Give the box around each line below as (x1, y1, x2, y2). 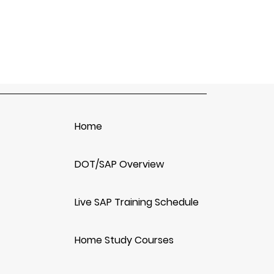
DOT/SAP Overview (75, 157, 164, 171)
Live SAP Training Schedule (75, 195, 199, 209)
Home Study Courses (75, 233, 174, 247)
